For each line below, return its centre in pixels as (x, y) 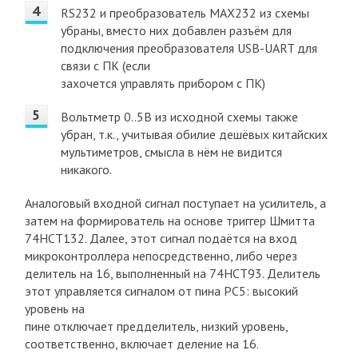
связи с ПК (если (105, 66)
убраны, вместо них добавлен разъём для (176, 30)
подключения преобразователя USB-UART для (189, 48)
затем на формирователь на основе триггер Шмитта (169, 221)
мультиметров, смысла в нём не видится (171, 152)
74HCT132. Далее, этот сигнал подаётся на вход (161, 238)
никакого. (86, 169)
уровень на (54, 308)
